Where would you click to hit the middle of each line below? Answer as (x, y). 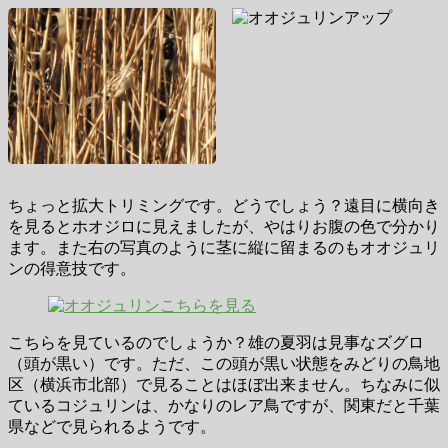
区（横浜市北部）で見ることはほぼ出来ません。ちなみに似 (224, 385)
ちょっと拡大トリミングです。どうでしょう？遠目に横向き (224, 206)
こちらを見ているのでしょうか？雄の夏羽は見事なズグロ (216, 343)
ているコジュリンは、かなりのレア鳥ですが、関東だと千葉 (224, 406)
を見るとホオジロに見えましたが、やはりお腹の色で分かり (224, 227)
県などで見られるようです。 (112, 427)
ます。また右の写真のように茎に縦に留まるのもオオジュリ (224, 248)
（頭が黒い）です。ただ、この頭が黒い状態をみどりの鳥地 (224, 364)
